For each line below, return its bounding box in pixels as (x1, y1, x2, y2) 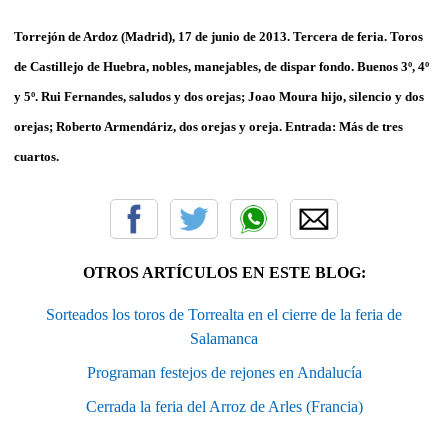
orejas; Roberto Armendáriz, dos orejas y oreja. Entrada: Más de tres (14, 118, 403, 134)
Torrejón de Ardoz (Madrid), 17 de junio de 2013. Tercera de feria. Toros (14, 28, 423, 44)
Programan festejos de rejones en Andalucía (86, 363, 362, 381)
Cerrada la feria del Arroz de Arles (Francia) (85, 397, 363, 415)
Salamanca (190, 329, 258, 347)
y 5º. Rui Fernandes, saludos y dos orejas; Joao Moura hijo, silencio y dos (14, 88, 424, 104)
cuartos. (14, 148, 59, 164)
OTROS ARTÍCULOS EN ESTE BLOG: (82, 263, 366, 281)
